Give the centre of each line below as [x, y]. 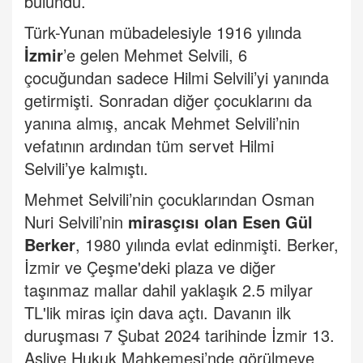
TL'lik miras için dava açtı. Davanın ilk [158, 313]
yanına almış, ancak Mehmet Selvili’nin [162, 123]
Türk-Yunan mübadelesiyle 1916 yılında [163, 32]
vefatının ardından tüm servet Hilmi [149, 146]
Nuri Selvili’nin [76, 222]
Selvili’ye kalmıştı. [86, 169]
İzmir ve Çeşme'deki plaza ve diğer [150, 267]
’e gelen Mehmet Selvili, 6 [155, 55]
